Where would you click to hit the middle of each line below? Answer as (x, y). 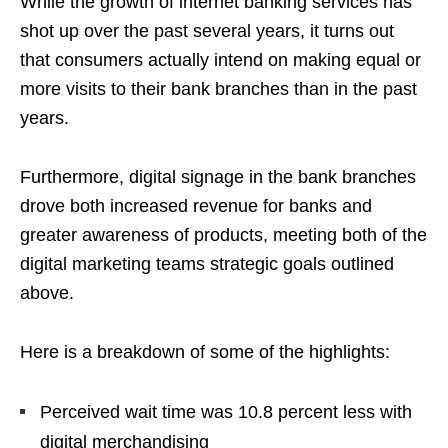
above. (47, 293)
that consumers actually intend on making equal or (220, 60)
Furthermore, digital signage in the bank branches (218, 177)
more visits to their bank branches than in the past (218, 89)
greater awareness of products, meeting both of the (223, 235)
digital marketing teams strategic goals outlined (207, 264)
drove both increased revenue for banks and (196, 206)
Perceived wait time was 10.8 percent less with (226, 412)
